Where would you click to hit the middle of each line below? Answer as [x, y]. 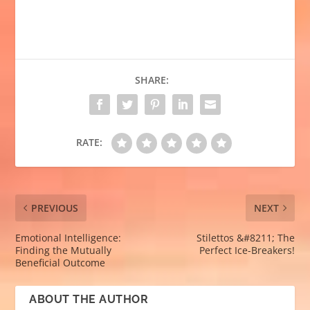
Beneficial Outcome [61, 262]
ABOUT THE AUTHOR [89, 299]
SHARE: [152, 80]
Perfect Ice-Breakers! [247, 250]
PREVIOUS [55, 208]
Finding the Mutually [64, 250]
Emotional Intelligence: [69, 237]
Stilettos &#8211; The [245, 237]
